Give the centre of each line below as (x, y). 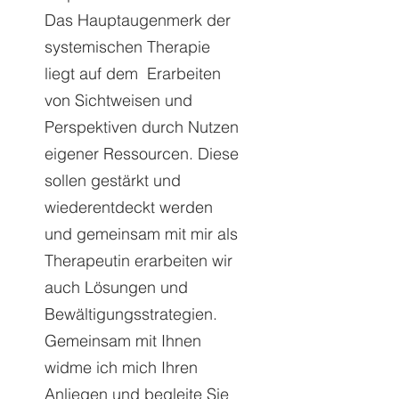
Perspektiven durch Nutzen (142, 127)
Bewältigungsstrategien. (131, 314)
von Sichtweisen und (118, 100)
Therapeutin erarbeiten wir (138, 261)
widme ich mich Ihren (121, 367)
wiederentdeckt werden (129, 207)
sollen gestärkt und (113, 180)
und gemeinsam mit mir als (141, 234)
